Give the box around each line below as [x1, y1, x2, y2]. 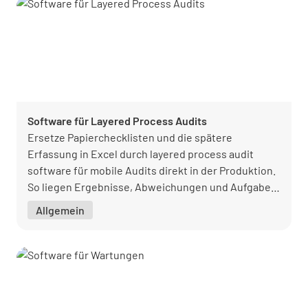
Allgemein [36, 203, 85, 217]
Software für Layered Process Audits [27, 113, 207, 127]
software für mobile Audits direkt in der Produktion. [27, 163, 276, 177]
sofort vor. [27, 196, 77, 210]
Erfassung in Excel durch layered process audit [27, 146, 254, 160]
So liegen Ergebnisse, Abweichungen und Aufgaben [27, 179, 277, 193]
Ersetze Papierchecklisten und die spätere [27, 130, 232, 144]
